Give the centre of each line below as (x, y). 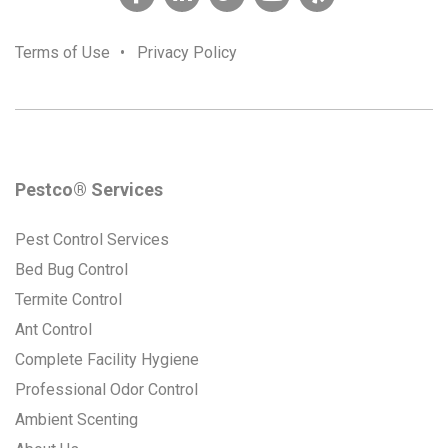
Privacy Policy (187, 52)
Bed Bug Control (71, 269)
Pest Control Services (92, 239)
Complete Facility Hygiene (107, 359)
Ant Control (53, 329)
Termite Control (68, 299)
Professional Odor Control (106, 389)
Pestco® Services (89, 189)
